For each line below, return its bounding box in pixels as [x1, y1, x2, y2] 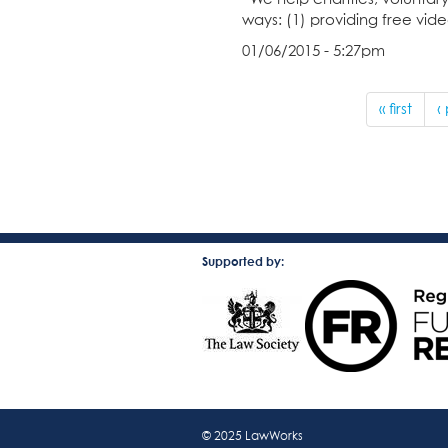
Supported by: [202, 253, 284, 269]
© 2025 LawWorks [202, 430, 303, 443]
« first [378, 101, 412, 117]
